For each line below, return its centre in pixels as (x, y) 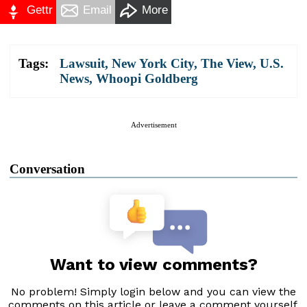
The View (227, 63)
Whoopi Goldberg (147, 78)
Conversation (47, 169)
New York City (153, 63)
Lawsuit (82, 63)
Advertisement (153, 124)
